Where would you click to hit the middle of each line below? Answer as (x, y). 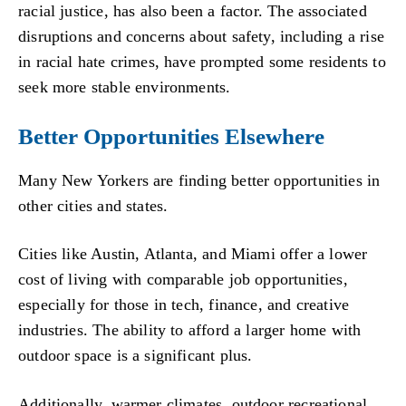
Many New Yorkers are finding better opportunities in (199, 180)
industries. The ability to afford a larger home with (190, 330)
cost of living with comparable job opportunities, (183, 280)
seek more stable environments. (125, 87)
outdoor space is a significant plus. (135, 356)
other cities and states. (93, 205)
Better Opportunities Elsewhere (171, 136)
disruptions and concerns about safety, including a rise (201, 37)
